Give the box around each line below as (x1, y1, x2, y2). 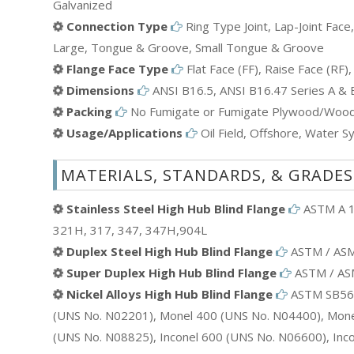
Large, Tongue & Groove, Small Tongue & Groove (53, 39, 324, 55)
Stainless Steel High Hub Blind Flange (66, 200, 285, 217)
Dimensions (66, 81, 134, 98)
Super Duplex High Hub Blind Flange (66, 264, 277, 281)
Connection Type (66, 17, 168, 34)
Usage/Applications (66, 124, 183, 141)
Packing (66, 103, 112, 119)
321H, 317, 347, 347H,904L (53, 221, 207, 238)
